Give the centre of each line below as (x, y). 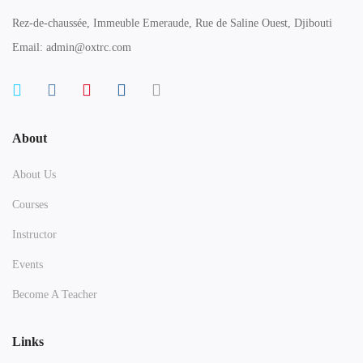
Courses (30, 204)
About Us (34, 174)
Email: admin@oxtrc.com (72, 47)
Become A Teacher (55, 294)
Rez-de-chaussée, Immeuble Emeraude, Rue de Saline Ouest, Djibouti (172, 23)
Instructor (34, 234)
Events (28, 264)
